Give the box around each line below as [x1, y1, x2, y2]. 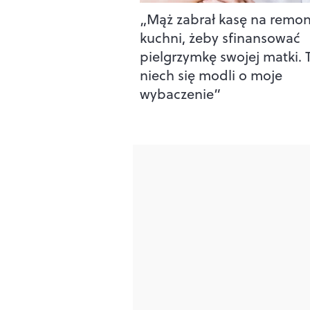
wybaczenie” [140, 83, 221, 104]
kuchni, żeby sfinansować [140, 27, 300, 48]
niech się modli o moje [140, 64, 282, 85]
